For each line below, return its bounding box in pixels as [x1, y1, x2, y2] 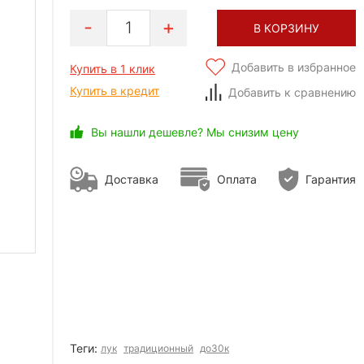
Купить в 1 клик [70, 61, 155, 76]
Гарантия [305, 172, 356, 187]
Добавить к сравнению [228, 84, 356, 99]
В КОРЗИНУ [253, 20, 319, 35]
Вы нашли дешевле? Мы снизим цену [91, 124, 299, 139]
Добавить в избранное [232, 59, 356, 74]
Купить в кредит [70, 83, 159, 97]
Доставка [105, 172, 158, 187]
